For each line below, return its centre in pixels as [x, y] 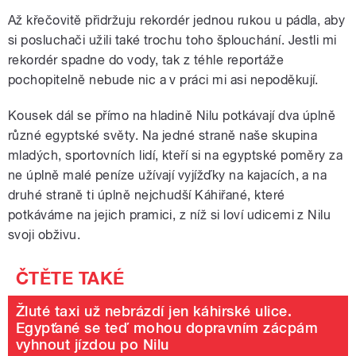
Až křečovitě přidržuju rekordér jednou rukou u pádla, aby [177, 21]
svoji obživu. [44, 235]
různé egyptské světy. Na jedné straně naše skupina [163, 136]
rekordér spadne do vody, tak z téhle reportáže [146, 60]
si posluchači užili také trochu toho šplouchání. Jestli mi [172, 41]
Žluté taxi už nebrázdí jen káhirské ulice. [154, 311]
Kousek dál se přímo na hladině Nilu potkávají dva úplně [172, 116]
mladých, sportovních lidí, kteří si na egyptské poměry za [176, 156]
